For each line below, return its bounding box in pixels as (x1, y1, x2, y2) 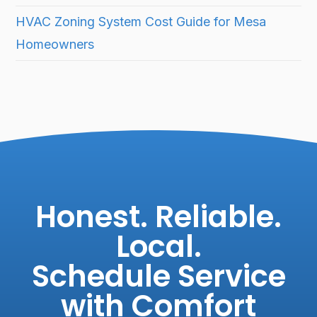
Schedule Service (31, 255, 286, 298)
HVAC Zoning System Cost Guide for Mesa (16, 14, 267, 30)
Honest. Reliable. (35, 196, 282, 238)
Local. (115, 226, 202, 268)
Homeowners (16, 37, 95, 52)
